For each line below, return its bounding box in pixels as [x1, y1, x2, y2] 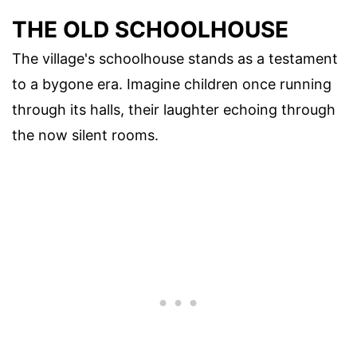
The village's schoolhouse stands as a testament [12, 50, 338, 68]
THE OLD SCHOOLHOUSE [12, 16, 288, 44]
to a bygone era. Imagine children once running [12, 76, 331, 93]
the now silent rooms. [12, 127, 159, 144]
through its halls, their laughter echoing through [12, 101, 335, 119]
